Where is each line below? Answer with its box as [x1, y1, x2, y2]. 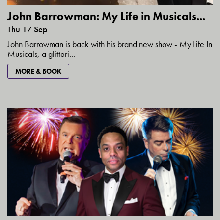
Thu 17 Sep [7, 23, 48, 35]
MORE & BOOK [15, 66, 61, 76]
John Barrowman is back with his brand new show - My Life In [7, 38, 212, 50]
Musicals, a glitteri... [7, 48, 75, 59]
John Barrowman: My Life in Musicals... [7, 8, 205, 24]
